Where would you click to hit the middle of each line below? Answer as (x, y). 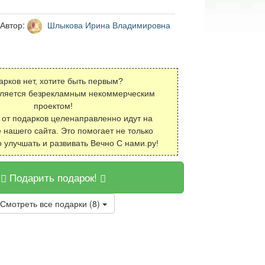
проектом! (54, 106)
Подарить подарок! (54, 177)
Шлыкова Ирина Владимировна (107, 25)
